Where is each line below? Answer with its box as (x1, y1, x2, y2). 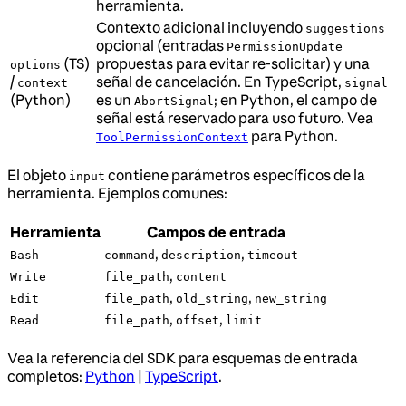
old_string (176, 292, 248, 305)
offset (176, 314, 219, 327)
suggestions (305, 22, 385, 35)
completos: (7, 367, 85, 385)
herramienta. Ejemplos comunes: (7, 184, 227, 202)
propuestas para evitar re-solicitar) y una (96, 54, 370, 72)
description (161, 248, 241, 262)
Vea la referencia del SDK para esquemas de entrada (7, 349, 358, 367)
